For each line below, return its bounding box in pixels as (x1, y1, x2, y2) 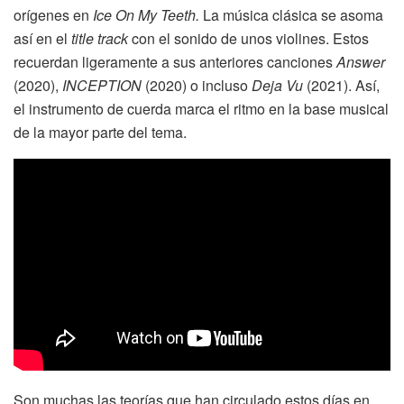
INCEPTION (62, 75, 145, 96)
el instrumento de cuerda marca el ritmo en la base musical (14, 98, 389, 120)
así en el (14, 28, 71, 50)
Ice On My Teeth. (93, 5, 203, 26)
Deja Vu (252, 75, 307, 96)
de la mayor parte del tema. (14, 122, 187, 143)
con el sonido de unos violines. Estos (132, 28, 369, 50)
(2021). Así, (307, 75, 380, 96)
